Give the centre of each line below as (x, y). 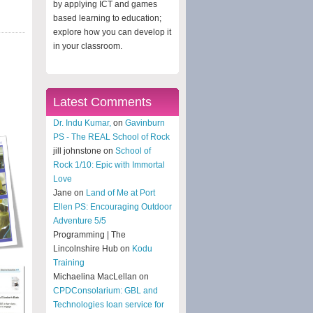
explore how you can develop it (112, 32)
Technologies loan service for (109, 304)
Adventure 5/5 (80, 220)
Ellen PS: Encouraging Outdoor (112, 206)
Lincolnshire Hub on (93, 248)
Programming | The (89, 234)
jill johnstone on (84, 151)
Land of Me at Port (121, 192)
